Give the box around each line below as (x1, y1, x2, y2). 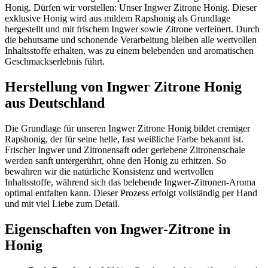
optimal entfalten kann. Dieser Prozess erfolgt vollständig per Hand (5, 188, 257, 199)
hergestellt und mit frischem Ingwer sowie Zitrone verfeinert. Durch (5, 24, 260, 35)
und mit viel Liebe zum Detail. (5, 199, 120, 209)
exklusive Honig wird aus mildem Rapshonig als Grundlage (5, 13, 230, 24)
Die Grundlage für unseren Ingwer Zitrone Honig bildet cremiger (5, 123, 250, 134)
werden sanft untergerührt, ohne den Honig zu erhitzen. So (5, 156, 226, 166)
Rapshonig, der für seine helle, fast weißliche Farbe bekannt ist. (5, 134, 243, 145)
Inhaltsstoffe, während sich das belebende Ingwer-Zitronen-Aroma (5, 177, 255, 188)
